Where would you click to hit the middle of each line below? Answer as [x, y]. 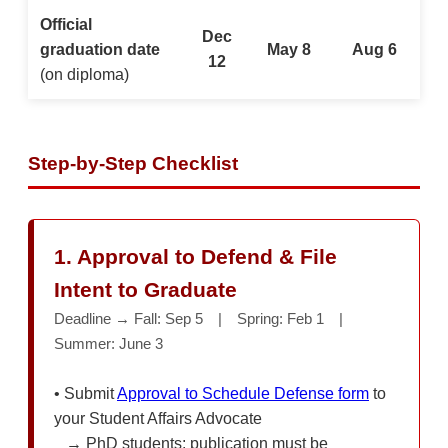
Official [66, 24]
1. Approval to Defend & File [195, 256]
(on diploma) [84, 74]
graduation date [100, 49]
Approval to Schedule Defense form [243, 393]
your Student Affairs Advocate [158, 418]
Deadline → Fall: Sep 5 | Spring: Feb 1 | [206, 318]
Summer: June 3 [108, 343]
